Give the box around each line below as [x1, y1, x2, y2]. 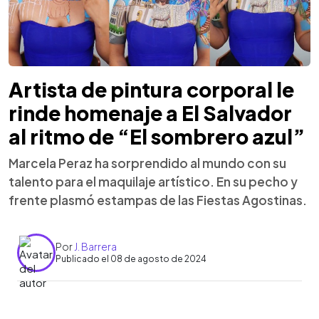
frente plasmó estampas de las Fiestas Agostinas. [9, 192, 307, 208]
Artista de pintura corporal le [9, 76, 294, 102]
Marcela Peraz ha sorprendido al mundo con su [9, 155, 286, 171]
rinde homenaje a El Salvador [9, 100, 292, 125]
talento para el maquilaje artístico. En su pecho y [9, 173, 298, 189]
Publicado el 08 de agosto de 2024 [56, 253, 206, 264]
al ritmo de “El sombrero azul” [9, 123, 305, 149]
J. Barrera [74, 240, 117, 253]
